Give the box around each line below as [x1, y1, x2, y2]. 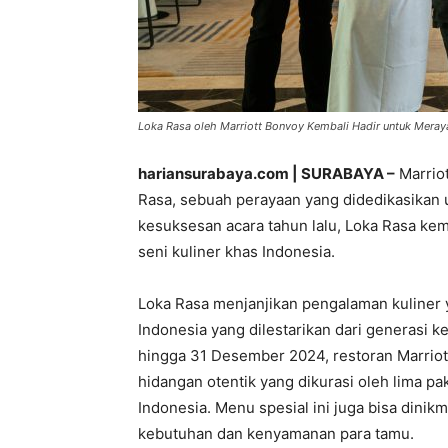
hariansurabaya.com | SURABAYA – [138, 164, 395, 183]
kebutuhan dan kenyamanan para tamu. [138, 424, 414, 443]
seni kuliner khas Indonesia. [138, 242, 335, 261]
